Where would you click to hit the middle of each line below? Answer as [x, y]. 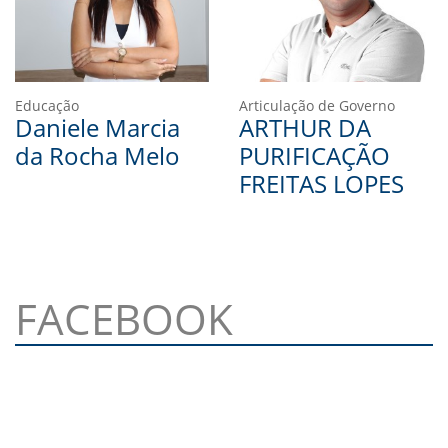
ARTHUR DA [305, 127]
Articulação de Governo [317, 105]
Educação [47, 105]
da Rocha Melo [97, 155]
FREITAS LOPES [321, 183]
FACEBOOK [124, 318]
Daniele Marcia [97, 127]
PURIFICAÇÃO [314, 155]
